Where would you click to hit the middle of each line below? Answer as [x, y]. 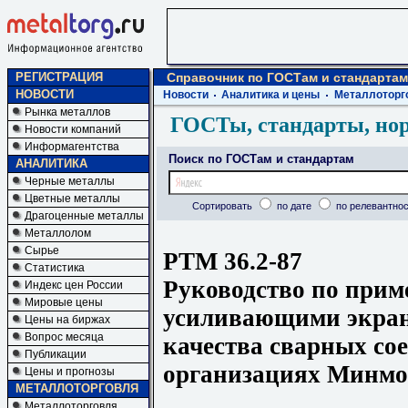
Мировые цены [64, 302]
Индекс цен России [74, 285]
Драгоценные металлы [84, 216]
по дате [294, 206]
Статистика [55, 268]
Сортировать [223, 206]
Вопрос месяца [64, 337]
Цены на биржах [67, 320]
